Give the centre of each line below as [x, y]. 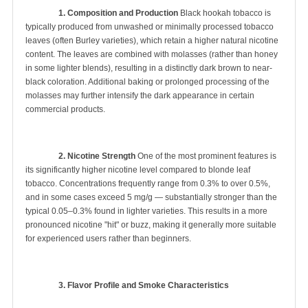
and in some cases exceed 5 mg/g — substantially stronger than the [151, 197]
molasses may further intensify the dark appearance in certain [140, 95]
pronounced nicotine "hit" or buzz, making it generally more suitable [151, 224]
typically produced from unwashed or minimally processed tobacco [150, 26]
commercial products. [65, 109]
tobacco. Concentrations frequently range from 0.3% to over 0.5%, [148, 183]
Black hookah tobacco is [224, 13]
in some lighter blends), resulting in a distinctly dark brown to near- [149, 68]
